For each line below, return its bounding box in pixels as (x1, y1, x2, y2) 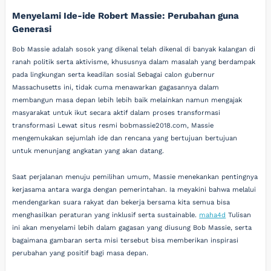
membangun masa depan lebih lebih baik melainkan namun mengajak (12, 96, 243, 104)
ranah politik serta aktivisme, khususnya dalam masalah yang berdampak (12, 57, 256, 66)
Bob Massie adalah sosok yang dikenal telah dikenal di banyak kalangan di (12, 45, 256, 53)
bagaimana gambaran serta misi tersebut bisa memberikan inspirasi (12, 237, 239, 244)
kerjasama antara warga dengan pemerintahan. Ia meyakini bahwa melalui (12, 186, 256, 194)
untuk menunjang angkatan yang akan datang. (12, 146, 165, 155)
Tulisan (226, 211, 252, 219)
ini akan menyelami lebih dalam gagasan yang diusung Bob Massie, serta (12, 224, 252, 232)
